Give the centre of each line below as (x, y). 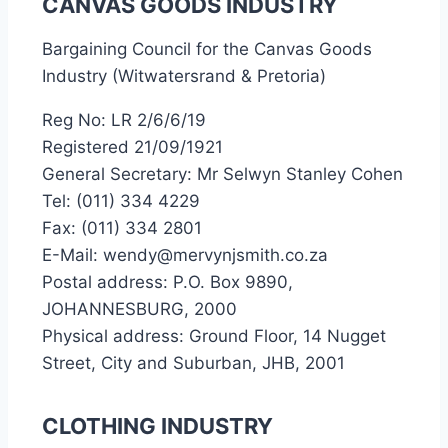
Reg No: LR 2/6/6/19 (124, 120)
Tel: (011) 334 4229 (121, 201)
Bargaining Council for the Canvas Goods (207, 49)
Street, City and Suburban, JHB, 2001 (193, 363)
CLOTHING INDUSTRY (157, 426)
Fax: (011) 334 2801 (122, 228)
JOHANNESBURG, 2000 (139, 309)
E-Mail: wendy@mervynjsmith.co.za (185, 255)
